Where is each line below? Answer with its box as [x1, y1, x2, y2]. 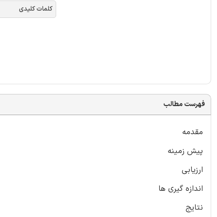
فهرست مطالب [163, 99, 205, 109]
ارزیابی [182, 164, 203, 176]
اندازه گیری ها [158, 183, 203, 195]
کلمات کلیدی [19, 4, 52, 14]
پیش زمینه [168, 145, 203, 157]
